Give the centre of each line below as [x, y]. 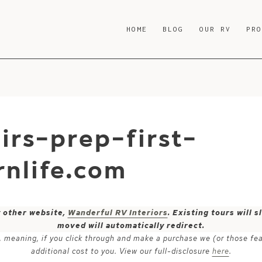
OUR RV [215, 29]
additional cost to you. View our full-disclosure [121, 251]
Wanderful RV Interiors [118, 213]
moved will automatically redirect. [131, 225]
